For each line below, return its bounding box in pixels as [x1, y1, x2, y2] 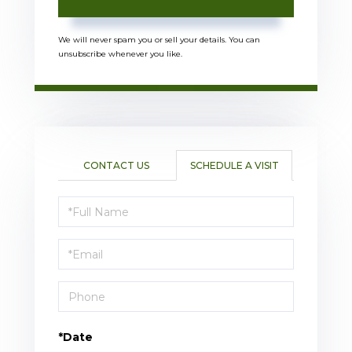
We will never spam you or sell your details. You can [58, 35, 260, 46]
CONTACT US [83, 159, 149, 172]
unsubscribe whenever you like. [58, 49, 182, 60]
